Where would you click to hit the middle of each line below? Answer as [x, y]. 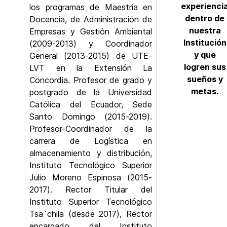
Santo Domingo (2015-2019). [91, 117]
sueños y [205, 79]
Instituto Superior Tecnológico [91, 202]
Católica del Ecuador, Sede [91, 104]
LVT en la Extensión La [91, 68]
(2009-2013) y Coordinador [91, 44]
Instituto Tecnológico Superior [91, 165]
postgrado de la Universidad [91, 92]
